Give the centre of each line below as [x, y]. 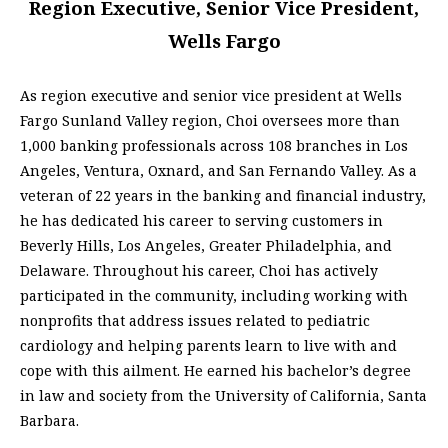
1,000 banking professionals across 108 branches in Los [214, 146]
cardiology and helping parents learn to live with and [208, 346]
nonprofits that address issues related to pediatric [195, 321]
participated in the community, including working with [214, 296]
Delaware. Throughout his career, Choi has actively [199, 271]
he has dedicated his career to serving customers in [201, 221]
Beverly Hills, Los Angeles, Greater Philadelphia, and [206, 246]
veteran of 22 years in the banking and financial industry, [223, 196]
